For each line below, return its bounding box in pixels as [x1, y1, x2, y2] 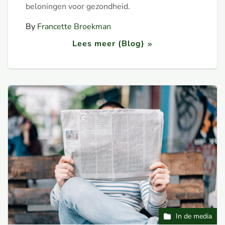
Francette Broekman [37, 21, 111, 32]
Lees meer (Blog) [72, 38, 145, 49]
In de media [176, 211, 212, 221]
